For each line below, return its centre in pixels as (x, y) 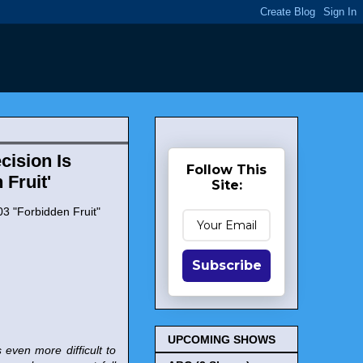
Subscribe (226, 265)
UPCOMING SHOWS (222, 340)
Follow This (226, 170)
